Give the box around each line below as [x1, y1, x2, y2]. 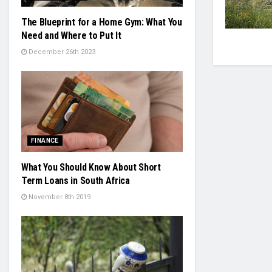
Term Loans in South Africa [21, 175, 130, 186]
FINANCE [31, 137, 59, 144]
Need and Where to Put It [21, 30, 121, 41]
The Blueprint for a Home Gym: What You [21, 16, 182, 28]
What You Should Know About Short [21, 161, 161, 173]
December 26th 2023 [27, 48, 95, 56]
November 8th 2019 [27, 193, 90, 201]
